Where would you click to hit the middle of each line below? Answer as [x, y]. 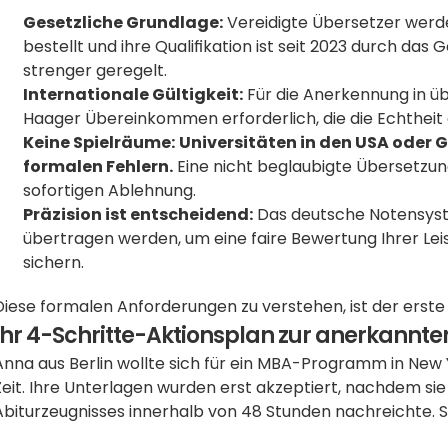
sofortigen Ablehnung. [112, 190]
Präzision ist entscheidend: [138, 214]
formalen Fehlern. [98, 166]
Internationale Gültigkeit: [133, 94]
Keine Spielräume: [99, 142]
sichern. [54, 262]
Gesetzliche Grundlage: [123, 22]
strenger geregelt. [99, 70]
